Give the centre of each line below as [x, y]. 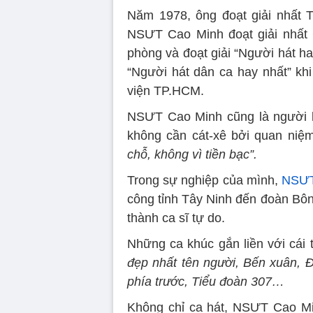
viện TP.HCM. [166, 90]
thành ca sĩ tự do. [176, 218]
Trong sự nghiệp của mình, [204, 180]
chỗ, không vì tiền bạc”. [192, 154]
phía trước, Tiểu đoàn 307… [206, 281]
